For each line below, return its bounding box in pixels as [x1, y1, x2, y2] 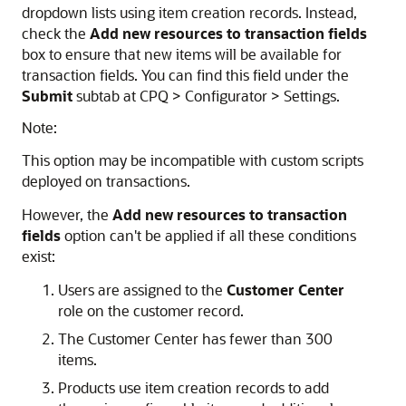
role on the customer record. [58, 301, 244, 320]
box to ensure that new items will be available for [22, 44, 342, 63]
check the [22, 24, 90, 43]
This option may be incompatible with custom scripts [22, 150, 363, 169]
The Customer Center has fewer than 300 [58, 329, 333, 348]
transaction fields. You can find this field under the [22, 65, 349, 84]
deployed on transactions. [22, 171, 190, 190]
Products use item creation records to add [58, 378, 329, 397]
